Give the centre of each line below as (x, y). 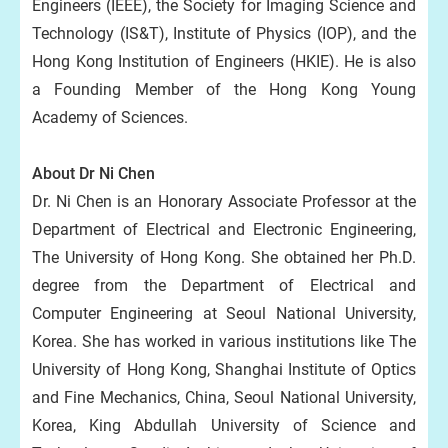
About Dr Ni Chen (93, 173)
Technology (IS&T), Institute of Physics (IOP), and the (224, 33)
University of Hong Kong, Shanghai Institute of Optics (224, 369)
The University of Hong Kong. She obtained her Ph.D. (224, 257)
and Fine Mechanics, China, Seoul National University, (224, 397)
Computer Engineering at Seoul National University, (224, 313)
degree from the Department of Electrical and (224, 285)
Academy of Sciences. (110, 117)
